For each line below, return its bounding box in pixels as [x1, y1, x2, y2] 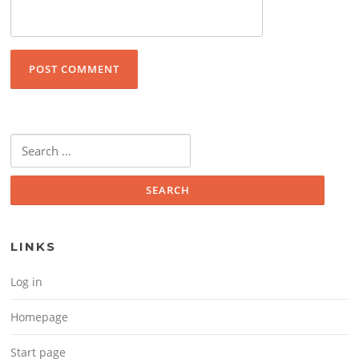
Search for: [10, 135, 62, 151]
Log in [10, 273, 43, 289]
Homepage [10, 309, 69, 325]
